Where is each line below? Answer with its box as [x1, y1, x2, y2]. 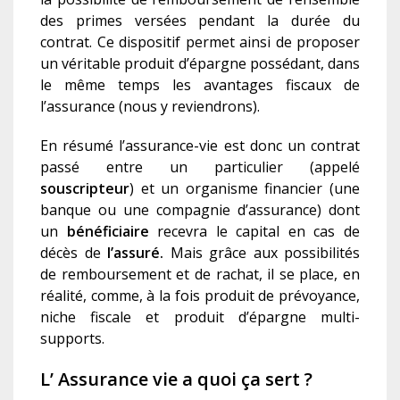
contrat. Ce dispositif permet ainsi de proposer [40, 32, 360, 53]
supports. [40, 329, 104, 349]
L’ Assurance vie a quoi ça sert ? [40, 367, 312, 392]
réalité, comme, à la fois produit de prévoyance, [40, 286, 360, 306]
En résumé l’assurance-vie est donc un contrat [40, 136, 360, 156]
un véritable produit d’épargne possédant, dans [40, 54, 360, 74]
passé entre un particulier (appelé [40, 157, 360, 178]
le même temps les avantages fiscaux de [40, 75, 360, 96]
